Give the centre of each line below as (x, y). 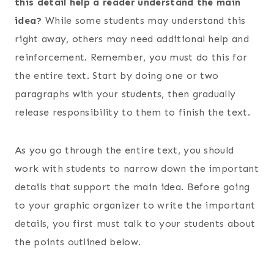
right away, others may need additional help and (132, 39)
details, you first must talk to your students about (135, 223)
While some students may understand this (145, 20)
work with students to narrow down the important (137, 168)
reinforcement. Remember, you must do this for (131, 57)
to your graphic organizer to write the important (135, 205)
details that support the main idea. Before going (132, 187)
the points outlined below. (78, 242)
